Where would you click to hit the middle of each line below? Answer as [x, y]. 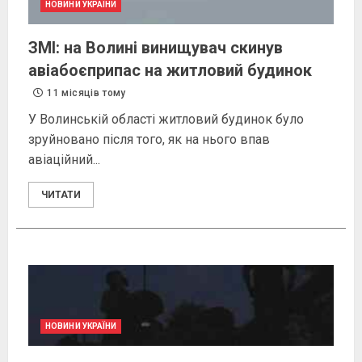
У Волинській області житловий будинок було [166, 120]
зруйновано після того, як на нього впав [149, 140]
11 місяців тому [85, 93]
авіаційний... [64, 160]
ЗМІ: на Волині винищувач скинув [156, 48]
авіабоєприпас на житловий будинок [170, 71]
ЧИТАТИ [61, 195]
